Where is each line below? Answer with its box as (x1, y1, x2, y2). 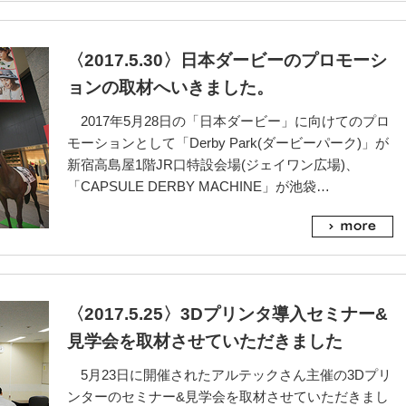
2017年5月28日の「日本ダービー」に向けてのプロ (67, 113, 390, 129)
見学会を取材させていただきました (67, 332, 343, 351)
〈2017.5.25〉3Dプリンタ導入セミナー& (67, 304, 388, 324)
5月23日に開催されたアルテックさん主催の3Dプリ (67, 367, 391, 382)
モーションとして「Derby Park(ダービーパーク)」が (67, 135, 389, 150)
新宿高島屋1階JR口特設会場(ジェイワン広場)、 (67, 157, 359, 172)
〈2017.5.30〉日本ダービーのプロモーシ (67, 51, 387, 70)
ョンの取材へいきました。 (67, 78, 274, 97)
